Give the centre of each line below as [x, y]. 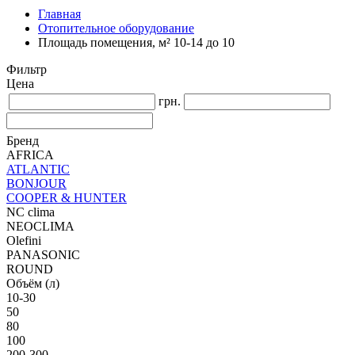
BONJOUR [36, 183]
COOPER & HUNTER [67, 198]
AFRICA [30, 155]
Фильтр [27, 69]
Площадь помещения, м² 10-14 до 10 [136, 42]
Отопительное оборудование [116, 28]
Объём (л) [33, 283]
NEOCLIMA [40, 226]
